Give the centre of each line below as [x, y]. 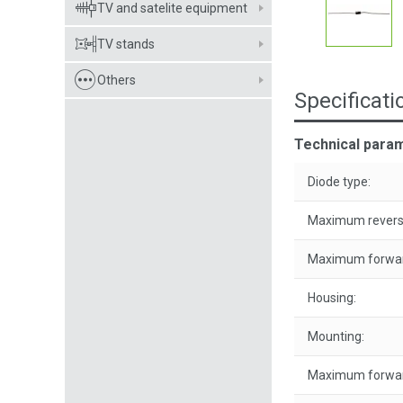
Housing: [332, 298]
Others [116, 80]
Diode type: [339, 182]
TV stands [126, 44]
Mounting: [336, 336]
